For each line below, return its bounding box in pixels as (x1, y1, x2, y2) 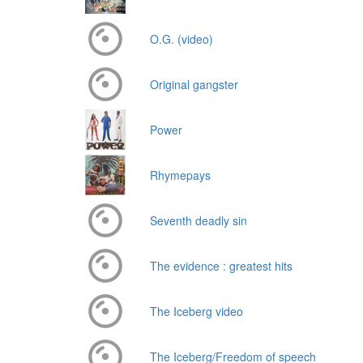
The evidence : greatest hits (150, 258, 293, 275)
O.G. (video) (150, 31, 213, 48)
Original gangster (150, 76, 238, 93)
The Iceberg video (150, 303, 243, 320)
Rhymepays (150, 167, 211, 184)
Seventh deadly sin (150, 212, 247, 229)
